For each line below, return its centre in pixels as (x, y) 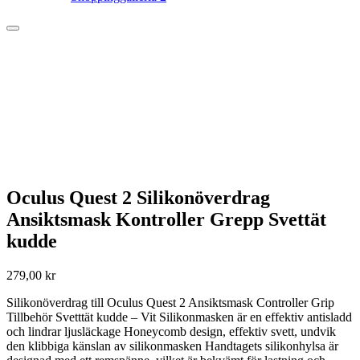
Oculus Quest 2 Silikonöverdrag (138, 198)
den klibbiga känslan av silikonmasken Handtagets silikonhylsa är (172, 346)
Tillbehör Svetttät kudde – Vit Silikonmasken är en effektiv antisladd (179, 317)
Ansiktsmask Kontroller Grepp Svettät (166, 219)
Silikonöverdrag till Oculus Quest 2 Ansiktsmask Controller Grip (170, 302)
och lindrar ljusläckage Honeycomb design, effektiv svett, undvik (171, 331)
